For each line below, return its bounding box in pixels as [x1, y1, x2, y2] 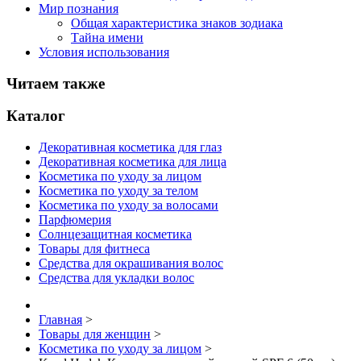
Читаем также [6, 74, 105, 92]
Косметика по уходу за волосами [39, 198, 218, 213]
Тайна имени [71, 30, 143, 44]
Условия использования [39, 44, 169, 59]
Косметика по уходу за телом [39, 184, 198, 198]
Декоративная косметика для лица [39, 155, 226, 169]
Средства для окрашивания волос [39, 256, 223, 271]
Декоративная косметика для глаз [39, 140, 222, 155]
